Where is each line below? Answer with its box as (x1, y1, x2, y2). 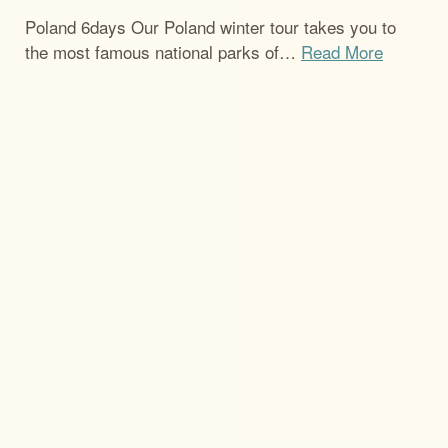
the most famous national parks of (25, 39, 279, 64)
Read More (301, 39, 383, 64)
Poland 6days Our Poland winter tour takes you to (25, 14, 396, 39)
